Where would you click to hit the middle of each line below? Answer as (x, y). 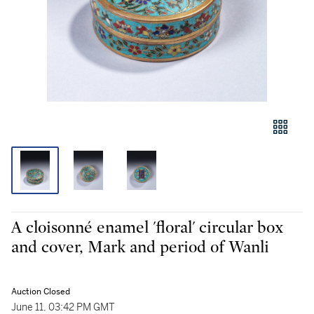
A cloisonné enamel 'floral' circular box (147, 228)
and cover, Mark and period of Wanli (140, 247)
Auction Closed (41, 292)
